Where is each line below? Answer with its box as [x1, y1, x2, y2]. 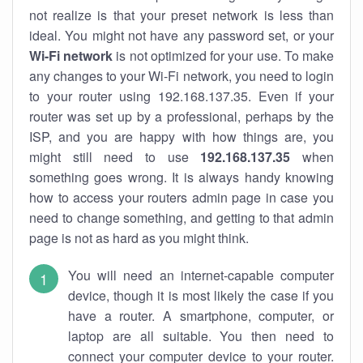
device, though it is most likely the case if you [68, 286, 334, 305]
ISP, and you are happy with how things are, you [29, 127, 334, 146]
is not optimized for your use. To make [113, 46, 335, 65]
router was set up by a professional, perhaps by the [29, 107, 334, 126]
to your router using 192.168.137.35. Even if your [29, 87, 334, 105]
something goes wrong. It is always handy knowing [29, 168, 334, 186]
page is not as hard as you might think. [29, 228, 249, 247]
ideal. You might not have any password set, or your [29, 26, 334, 45]
